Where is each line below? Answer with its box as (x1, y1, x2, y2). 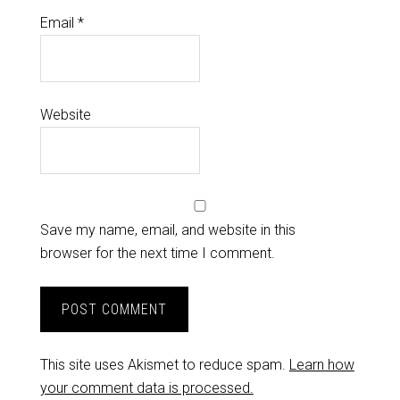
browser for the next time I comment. (39, 245, 275, 262)
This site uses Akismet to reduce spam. (39, 356, 289, 374)
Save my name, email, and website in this (39, 221, 296, 239)
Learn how (288, 356, 354, 374)
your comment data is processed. (39, 379, 254, 397)
